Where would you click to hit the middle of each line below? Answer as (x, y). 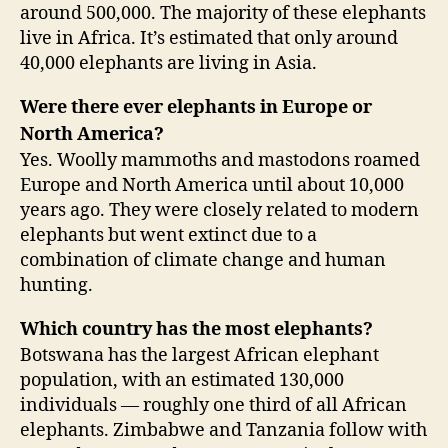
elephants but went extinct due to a (168, 236)
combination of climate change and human (203, 261)
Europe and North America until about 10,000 (212, 186)
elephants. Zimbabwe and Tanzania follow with (223, 431)
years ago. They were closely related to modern (219, 211)
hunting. (56, 286)
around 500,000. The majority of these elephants (223, 14)
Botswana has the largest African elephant (199, 356)
